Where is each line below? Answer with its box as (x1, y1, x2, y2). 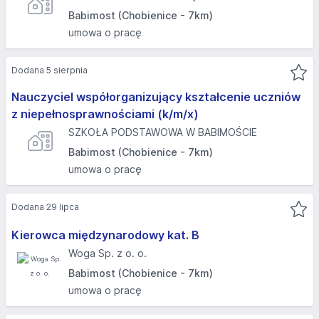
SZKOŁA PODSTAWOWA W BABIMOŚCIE (68, 126, 257, 138)
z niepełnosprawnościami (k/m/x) (11, 107, 199, 121)
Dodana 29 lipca (11, 202, 79, 212)
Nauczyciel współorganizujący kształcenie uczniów (11, 90, 300, 104)
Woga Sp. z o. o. (68, 247, 147, 259)
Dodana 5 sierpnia (11, 65, 88, 75)
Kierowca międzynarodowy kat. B (11, 228, 199, 242)
